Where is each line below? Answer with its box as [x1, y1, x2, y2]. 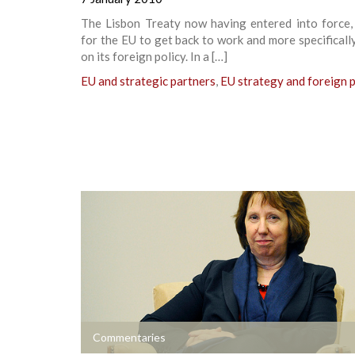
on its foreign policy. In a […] [81, 48, 227, 63]
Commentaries [93, 330, 166, 344]
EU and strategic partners [81, 73, 216, 88]
